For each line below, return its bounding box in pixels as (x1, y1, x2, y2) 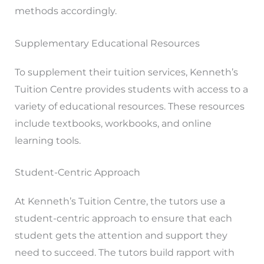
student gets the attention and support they (14, 230, 227, 242)
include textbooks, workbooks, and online (14, 117, 212, 129)
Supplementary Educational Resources (14, 37, 200, 49)
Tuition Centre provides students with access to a (14, 83, 248, 95)
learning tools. (14, 134, 81, 146)
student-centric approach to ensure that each (14, 213, 232, 225)
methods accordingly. (14, 5, 117, 16)
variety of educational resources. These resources (14, 100, 245, 112)
